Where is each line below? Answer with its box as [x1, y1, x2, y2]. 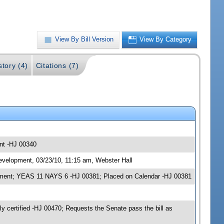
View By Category [139, 35, 192, 43]
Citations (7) [35, 61, 79, 70]
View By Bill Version [55, 35, 114, 43]
